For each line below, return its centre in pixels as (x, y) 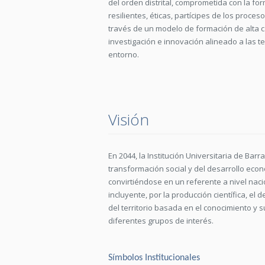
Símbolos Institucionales (154, 258)
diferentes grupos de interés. (161, 221)
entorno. (124, 54)
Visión (129, 119)
